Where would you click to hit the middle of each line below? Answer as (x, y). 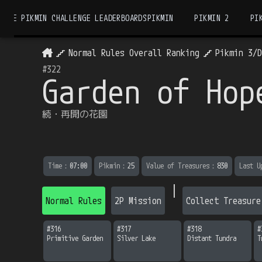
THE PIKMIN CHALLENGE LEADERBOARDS (75, 18)
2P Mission (138, 201)
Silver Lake (136, 238)
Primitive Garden (75, 238)
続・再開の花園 (75, 114)
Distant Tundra (212, 238)
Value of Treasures (178, 166)
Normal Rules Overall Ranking (134, 53)
